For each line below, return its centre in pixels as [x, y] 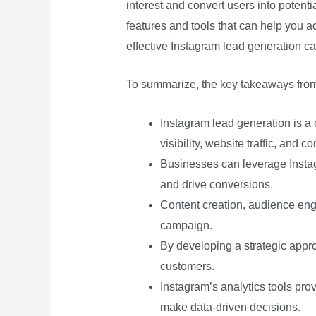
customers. [187, 267]
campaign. [186, 226]
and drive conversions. [216, 185]
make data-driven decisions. [230, 308]
